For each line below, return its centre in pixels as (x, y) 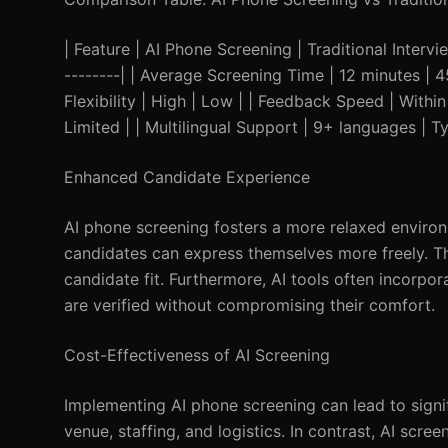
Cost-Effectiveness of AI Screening (197, 355)
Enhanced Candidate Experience (187, 177)
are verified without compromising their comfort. (249, 305)
